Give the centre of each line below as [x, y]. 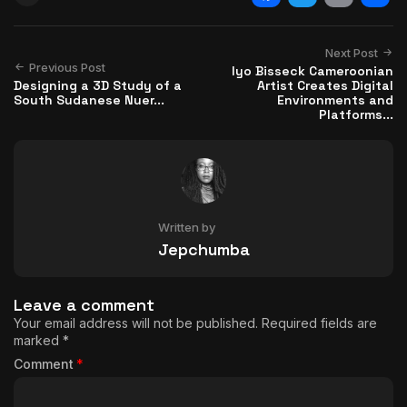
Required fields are [319, 323]
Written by [186, 227]
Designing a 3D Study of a [98, 85]
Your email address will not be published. [136, 323]
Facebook [266, 21]
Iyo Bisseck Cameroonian [313, 70]
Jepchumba [203, 249]
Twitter [303, 21]
